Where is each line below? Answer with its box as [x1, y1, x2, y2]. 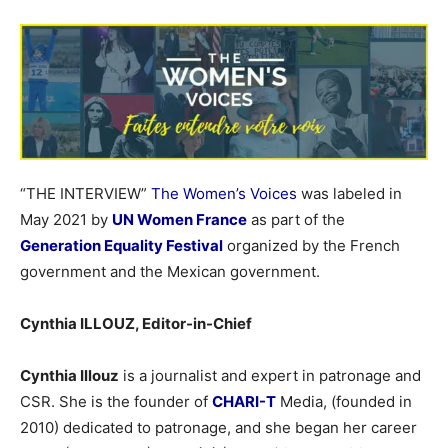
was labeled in [297, 184, 402, 204]
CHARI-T [212, 392, 276, 412]
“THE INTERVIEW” [20, 184, 151, 204]
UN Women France [112, 210, 247, 230]
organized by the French [223, 236, 400, 256]
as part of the [247, 210, 345, 230]
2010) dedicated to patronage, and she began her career [20, 418, 417, 438]
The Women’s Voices [151, 184, 297, 204]
